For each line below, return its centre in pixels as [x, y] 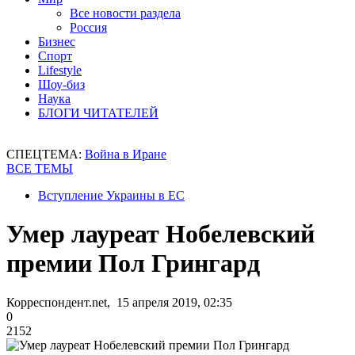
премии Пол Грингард [133, 263]
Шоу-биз [61, 84]
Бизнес [57, 42]
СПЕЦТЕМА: [46, 154]
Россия [88, 27]
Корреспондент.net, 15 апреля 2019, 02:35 [119, 302]
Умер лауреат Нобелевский [160, 234]
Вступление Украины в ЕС [111, 195]
